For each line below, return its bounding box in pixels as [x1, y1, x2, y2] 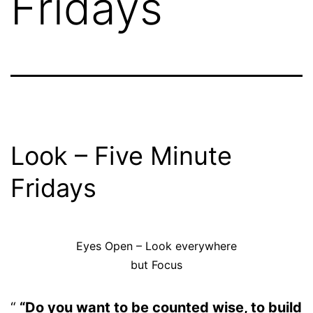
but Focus [131, 257, 182, 272]
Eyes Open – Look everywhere [76, 238, 237, 253]
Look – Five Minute [10, 140, 232, 171]
